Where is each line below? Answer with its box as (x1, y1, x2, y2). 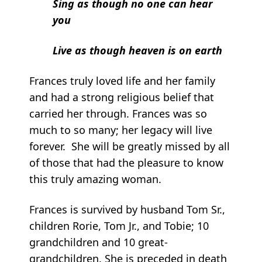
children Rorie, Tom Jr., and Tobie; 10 (29, 218, 209, 233)
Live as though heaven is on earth (53, 43, 222, 57)
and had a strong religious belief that (29, 89, 214, 104)
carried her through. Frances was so (29, 106, 207, 120)
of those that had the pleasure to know (29, 155, 223, 170)
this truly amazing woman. (29, 171, 161, 186)
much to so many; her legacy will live (29, 122, 212, 137)
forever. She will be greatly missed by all (29, 139, 230, 153)
